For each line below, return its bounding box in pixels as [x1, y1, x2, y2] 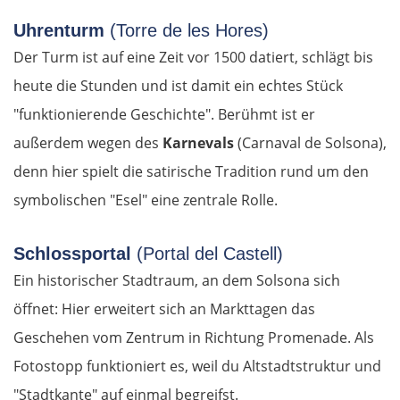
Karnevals [162, 133, 234, 154]
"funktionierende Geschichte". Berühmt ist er [13, 104, 315, 125]
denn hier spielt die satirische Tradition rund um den [13, 162, 369, 182]
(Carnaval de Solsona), [234, 133, 387, 154]
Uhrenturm [13, 21, 110, 41]
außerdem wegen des [13, 133, 162, 154]
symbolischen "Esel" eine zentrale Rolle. [13, 190, 278, 211]
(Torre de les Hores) [110, 21, 269, 41]
